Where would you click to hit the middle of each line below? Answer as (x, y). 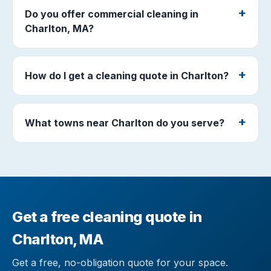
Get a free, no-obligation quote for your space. (120, 263)
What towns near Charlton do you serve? (125, 123)
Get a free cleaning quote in (107, 217)
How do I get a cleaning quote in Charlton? (127, 76)
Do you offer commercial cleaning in (112, 14)
